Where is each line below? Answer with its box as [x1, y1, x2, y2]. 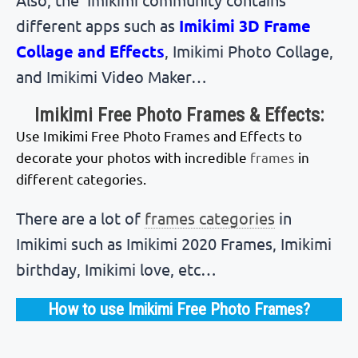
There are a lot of [16, 207, 145, 228]
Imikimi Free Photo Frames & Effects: [34, 103, 324, 126]
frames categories [145, 207, 275, 228]
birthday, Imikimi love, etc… [16, 258, 217, 279]
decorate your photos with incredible [16, 148, 250, 165]
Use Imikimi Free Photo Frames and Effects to [16, 126, 302, 144]
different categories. [16, 169, 146, 187]
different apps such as [16, 14, 179, 35]
